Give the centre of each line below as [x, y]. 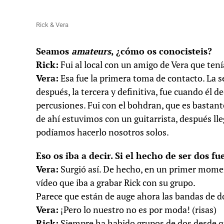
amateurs [91, 51]
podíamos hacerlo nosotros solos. [102, 132]
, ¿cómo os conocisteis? [161, 51]
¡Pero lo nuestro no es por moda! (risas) [137, 210]
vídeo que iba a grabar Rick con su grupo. [116, 183]
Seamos [54, 51]
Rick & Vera [52, 25]
